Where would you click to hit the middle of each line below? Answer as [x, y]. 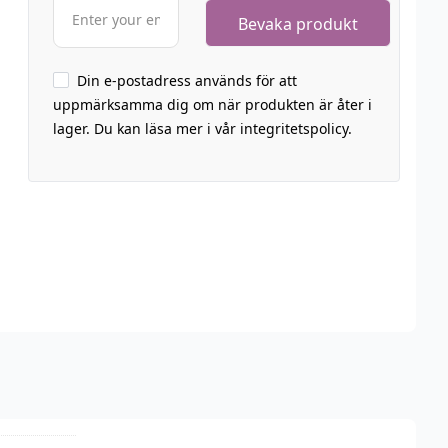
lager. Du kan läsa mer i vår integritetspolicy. [202, 128]
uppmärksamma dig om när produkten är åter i [212, 104]
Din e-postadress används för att [186, 80]
